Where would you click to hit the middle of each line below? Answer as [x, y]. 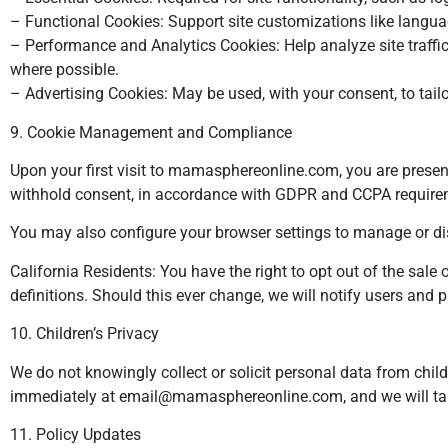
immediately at [64, 396]
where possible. [64, 70]
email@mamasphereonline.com [231, 396]
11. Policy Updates [75, 434]
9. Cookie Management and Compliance [151, 132]
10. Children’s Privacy [84, 334]
